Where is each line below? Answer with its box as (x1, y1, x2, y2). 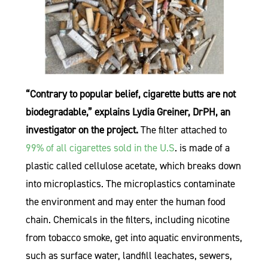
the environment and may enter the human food (25, 195, 226, 208)
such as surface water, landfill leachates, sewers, (25, 249, 232, 262)
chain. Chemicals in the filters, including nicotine (25, 213, 230, 226)
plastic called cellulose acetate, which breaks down (25, 159, 241, 172)
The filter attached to (138, 123, 227, 136)
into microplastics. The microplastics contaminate (25, 177, 235, 190)
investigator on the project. (25, 123, 138, 136)
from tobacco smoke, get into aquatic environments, (25, 231, 242, 244)
